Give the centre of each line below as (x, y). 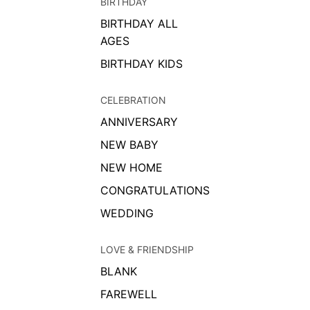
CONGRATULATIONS (155, 190)
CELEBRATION (133, 100)
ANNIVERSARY (139, 121)
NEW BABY (129, 144)
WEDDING (127, 213)
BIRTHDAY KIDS (141, 63)
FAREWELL (128, 294)
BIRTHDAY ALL (139, 23)
